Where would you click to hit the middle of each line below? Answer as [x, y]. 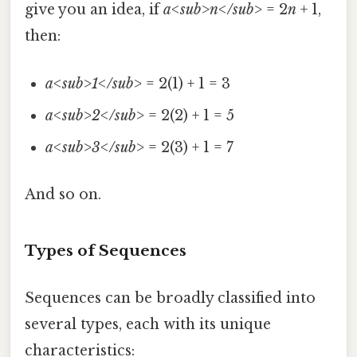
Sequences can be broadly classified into [170, 298]
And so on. [63, 194]
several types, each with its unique [148, 324]
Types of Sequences [106, 250]
